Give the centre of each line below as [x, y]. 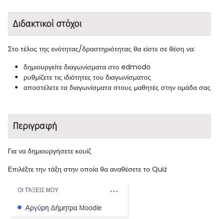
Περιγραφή [35, 126]
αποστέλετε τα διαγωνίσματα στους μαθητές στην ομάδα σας [117, 88]
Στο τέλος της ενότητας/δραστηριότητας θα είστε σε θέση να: [101, 49]
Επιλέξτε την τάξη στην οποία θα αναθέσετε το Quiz [88, 169]
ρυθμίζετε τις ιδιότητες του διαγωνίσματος [87, 77]
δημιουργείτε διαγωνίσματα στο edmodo [87, 67]
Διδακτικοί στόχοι [47, 24]
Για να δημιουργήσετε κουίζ [49, 151]
